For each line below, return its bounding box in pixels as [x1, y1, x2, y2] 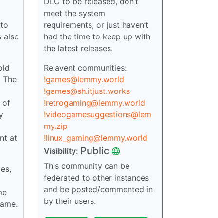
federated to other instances [44, 173, 149, 182]
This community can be [44, 161, 129, 171]
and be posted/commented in [44, 184, 153, 194]
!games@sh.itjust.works [44, 86, 130, 96]
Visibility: [44, 146, 80, 156]
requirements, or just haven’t [44, 20, 148, 30]
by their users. [44, 196, 96, 206]
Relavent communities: [44, 63, 127, 73]
